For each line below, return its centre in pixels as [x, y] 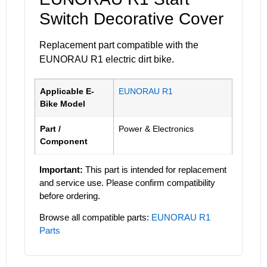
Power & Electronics [156, 128]
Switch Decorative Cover [131, 18]
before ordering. [70, 195]
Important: [61, 169]
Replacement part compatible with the [119, 45]
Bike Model [63, 103]
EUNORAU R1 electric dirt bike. [107, 59]
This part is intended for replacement [155, 169]
